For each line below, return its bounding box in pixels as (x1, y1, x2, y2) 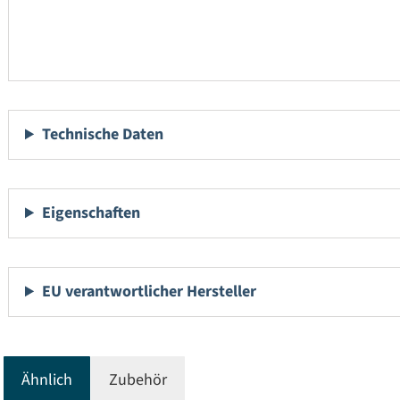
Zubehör (109, 369, 167, 392)
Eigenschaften (42, 202, 141, 225)
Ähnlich (21, 369, 72, 392)
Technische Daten (42, 123, 164, 146)
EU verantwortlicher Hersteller (42, 280, 257, 304)
